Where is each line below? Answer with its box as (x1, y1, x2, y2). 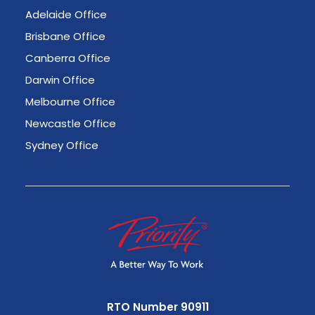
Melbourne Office (25, 94, 115, 109)
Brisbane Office (25, 29, 105, 44)
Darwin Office (25, 72, 95, 87)
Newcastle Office (25, 116, 116, 131)
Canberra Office (25, 51, 110, 65)
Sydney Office (25, 138, 98, 153)
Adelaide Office (25, 7, 107, 22)
